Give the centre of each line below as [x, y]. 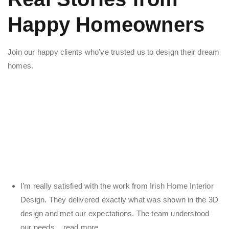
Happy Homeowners [106, 24]
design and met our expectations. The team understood [115, 213]
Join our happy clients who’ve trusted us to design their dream [114, 52]
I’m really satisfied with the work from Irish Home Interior [117, 186]
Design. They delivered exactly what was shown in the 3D [120, 199]
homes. [21, 65]
